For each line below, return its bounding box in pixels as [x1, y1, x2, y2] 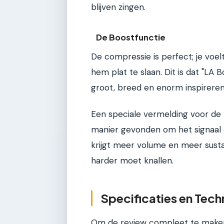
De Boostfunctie [96, 32, 166, 43]
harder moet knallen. [91, 155, 173, 166]
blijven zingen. [91, 1, 145, 13]
